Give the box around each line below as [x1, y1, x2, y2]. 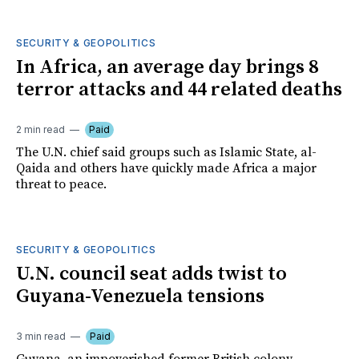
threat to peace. [16, 176, 107, 193]
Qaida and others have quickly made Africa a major [16, 160, 317, 177]
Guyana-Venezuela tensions [16, 284, 264, 309]
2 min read [16, 123, 65, 136]
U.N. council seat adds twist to [16, 262, 287, 287]
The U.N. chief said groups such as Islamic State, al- [16, 144, 317, 161]
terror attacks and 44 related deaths [16, 78, 342, 103]
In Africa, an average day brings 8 [16, 55, 318, 80]
